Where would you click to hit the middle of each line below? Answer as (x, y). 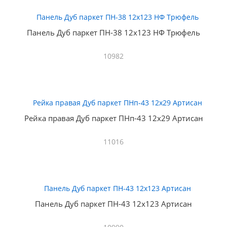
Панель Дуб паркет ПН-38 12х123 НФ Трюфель (113, 32)
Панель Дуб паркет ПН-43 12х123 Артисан (113, 204)
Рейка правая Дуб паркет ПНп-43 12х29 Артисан (113, 118)
